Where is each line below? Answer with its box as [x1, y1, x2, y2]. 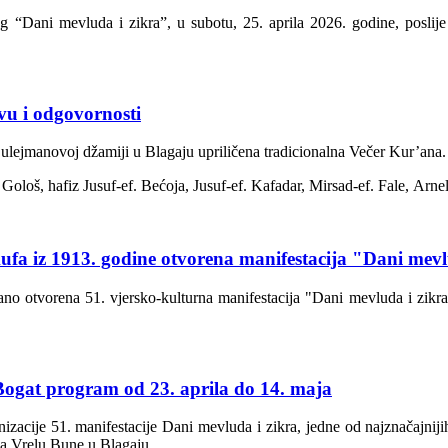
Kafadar [251, 177, 301, 195]
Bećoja [141, 177, 185, 195]
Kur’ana [389, 143, 442, 161]
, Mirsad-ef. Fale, [301, 177, 413, 195]
